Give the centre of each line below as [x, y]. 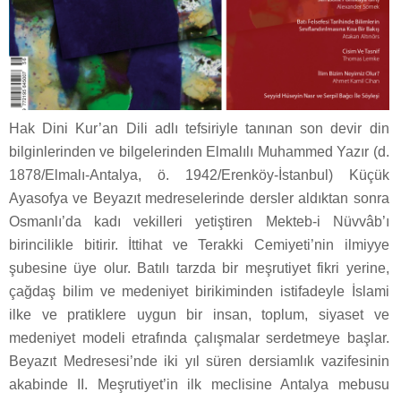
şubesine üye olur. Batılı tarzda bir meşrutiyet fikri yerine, [199, 269]
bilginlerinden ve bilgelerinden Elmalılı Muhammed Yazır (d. [199, 152]
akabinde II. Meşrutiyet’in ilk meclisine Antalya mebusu [199, 385]
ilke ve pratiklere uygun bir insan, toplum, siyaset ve [199, 315]
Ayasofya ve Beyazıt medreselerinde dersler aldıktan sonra [199, 199]
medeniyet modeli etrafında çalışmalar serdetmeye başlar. [199, 338]
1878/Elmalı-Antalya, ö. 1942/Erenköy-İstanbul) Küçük [199, 175]
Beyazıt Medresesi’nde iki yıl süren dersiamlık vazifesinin [199, 362]
